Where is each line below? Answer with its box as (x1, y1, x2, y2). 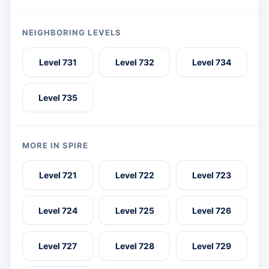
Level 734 (192, 57, 231, 68)
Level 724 (38, 205, 77, 216)
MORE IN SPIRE (22, 141, 89, 151)
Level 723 (192, 170, 231, 181)
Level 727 (38, 241, 77, 252)
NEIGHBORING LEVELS (22, 28, 121, 38)
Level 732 (115, 57, 154, 68)
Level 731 (38, 57, 77, 68)
